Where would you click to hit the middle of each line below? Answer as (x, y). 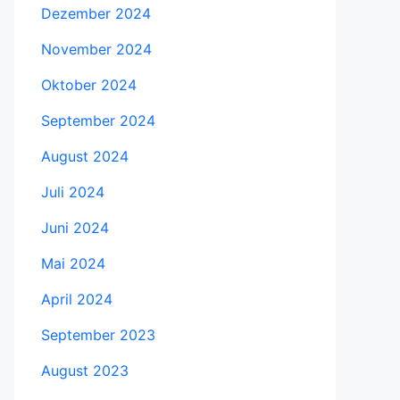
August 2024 (85, 156)
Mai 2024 (73, 263)
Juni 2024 (75, 228)
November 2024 (96, 49)
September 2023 (98, 335)
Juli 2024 (73, 192)
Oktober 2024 (89, 85)
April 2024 (77, 299)
